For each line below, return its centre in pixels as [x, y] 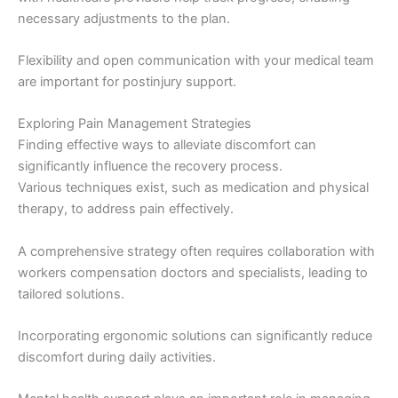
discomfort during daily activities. [117, 358]
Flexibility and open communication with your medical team [196, 61]
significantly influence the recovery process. [150, 167]
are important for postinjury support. [127, 82]
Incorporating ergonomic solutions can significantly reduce [195, 336]
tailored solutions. [71, 294]
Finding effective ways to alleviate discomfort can [167, 145]
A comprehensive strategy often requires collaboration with [196, 251]
